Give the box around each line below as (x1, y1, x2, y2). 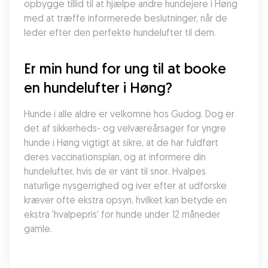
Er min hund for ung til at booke (24, 59, 226, 77)
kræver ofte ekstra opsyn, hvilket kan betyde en (24, 194, 227, 206)
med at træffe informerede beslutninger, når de (24, 12, 227, 24)
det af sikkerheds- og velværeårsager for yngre (24, 122, 226, 134)
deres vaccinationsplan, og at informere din (24, 151, 206, 163)
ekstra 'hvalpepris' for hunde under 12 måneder (24, 208, 220, 220)
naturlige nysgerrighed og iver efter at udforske (24, 179, 227, 191)
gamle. (24, 223, 52, 234)
